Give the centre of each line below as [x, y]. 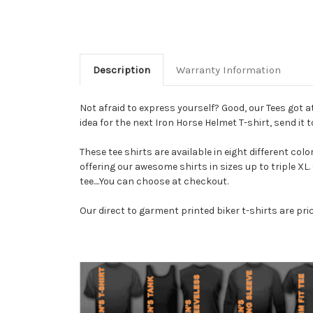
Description [121, 70]
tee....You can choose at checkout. [154, 182]
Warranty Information [228, 70]
